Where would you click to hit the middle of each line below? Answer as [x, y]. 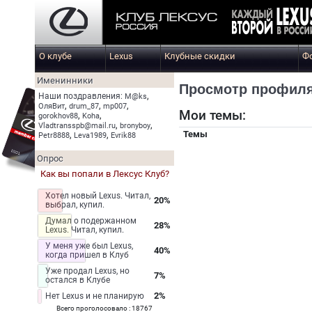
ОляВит [52, 106]
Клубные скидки [200, 56]
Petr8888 [54, 135]
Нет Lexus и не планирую [95, 296]
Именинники [65, 80]
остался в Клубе [78, 280]
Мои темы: [212, 116]
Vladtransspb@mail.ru [77, 126]
